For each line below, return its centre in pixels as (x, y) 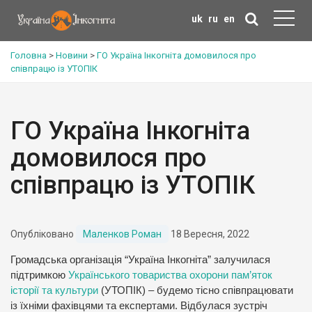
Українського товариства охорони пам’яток (170, 275)
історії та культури (54, 290)
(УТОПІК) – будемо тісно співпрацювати (196, 290)
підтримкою (39, 275)
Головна (29, 55)
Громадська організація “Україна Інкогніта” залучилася (140, 260)
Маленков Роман (122, 234)
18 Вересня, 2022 (209, 234)
